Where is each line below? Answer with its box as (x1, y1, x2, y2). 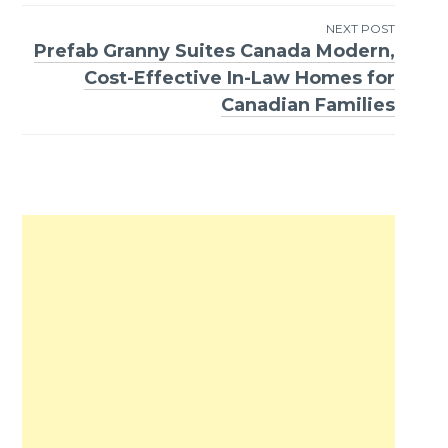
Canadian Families (221, 94, 396, 117)
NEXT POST (326, 21, 396, 37)
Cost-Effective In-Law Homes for (84, 67, 396, 90)
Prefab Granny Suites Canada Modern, (34, 40, 396, 63)
